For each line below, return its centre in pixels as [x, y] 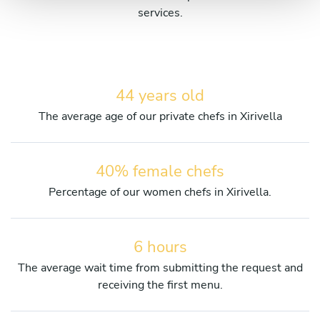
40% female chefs [160, 171]
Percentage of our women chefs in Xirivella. [160, 192]
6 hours [160, 247]
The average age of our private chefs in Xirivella [160, 116]
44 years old [160, 95]
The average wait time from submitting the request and [160, 267]
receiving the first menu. [160, 285]
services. [160, 12]
